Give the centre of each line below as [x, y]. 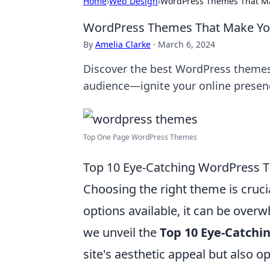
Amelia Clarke [123, 44]
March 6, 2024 [187, 44]
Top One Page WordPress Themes [140, 137]
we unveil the [121, 232]
